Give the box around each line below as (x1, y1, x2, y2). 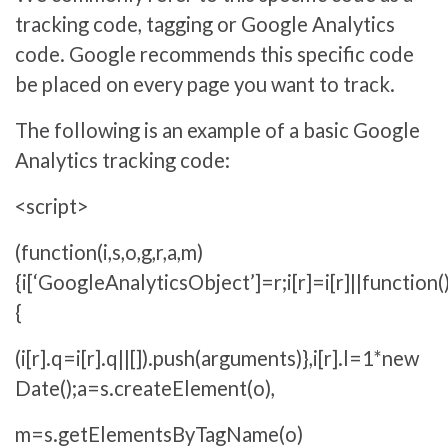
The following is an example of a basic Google (15, 117, 420, 142)
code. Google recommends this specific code (15, 41, 414, 66)
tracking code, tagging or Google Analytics (15, 11, 395, 36)
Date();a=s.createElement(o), (15, 375, 275, 400)
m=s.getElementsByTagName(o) (15, 421, 303, 446)
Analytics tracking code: (15, 147, 230, 172)
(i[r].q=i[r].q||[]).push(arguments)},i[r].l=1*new (15, 345, 419, 370)
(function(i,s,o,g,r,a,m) (15, 239, 203, 264)
